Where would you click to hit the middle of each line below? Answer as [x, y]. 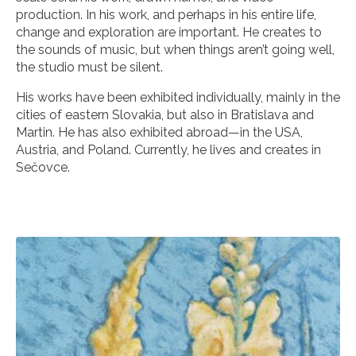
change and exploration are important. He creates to [169, 32]
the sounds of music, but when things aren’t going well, [175, 49]
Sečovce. [43, 167]
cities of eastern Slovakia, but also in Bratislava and [165, 114]
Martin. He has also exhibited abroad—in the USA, [159, 132]
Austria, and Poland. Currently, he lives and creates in [168, 149]
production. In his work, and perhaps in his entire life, [166, 14]
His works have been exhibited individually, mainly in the [178, 97]
